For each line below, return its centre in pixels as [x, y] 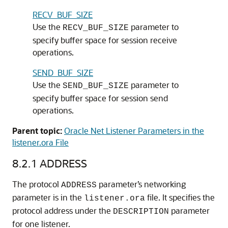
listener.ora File [40, 142]
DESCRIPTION [141, 212]
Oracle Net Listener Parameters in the [134, 131]
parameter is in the [48, 197]
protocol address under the [63, 210]
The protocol [37, 184]
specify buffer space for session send [100, 98]
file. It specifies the [180, 197]
